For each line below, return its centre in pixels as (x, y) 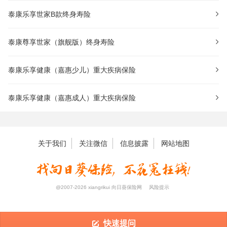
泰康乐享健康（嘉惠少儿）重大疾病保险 (72, 70)
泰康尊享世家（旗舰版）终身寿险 (61, 42)
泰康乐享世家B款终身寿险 (49, 14)
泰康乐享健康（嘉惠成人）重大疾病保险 (72, 98)
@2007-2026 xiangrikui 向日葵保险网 (99, 187)
